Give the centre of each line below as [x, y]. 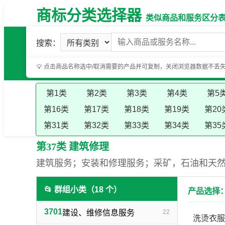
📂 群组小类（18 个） [83, 190]
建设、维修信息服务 [98, 213]
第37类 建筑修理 [73, 147]
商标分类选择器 [89, 15]
